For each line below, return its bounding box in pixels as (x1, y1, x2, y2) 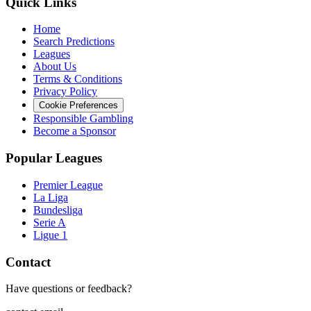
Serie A (33, 216, 66, 228)
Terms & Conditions (33, 73, 122, 85)
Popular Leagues (6, 151, 102, 166)
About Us (33, 60, 76, 73)
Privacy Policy (33, 85, 97, 98)
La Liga (33, 191, 68, 203)
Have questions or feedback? (6, 283, 132, 295)
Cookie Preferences (39, 100, 118, 111)
